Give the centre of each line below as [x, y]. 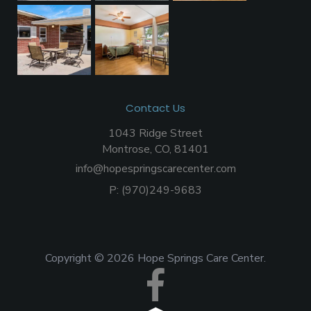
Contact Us [155, 108]
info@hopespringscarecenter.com [155, 168]
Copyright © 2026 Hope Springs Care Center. [155, 258]
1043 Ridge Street [155, 133]
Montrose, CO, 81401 [155, 149]
